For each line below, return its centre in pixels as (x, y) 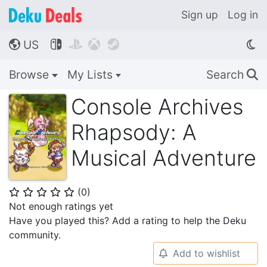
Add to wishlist (206, 253)
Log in (243, 15)
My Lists (91, 74)
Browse (30, 74)
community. (35, 235)
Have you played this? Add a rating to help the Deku (128, 221)
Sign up (200, 15)
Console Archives (157, 107)
